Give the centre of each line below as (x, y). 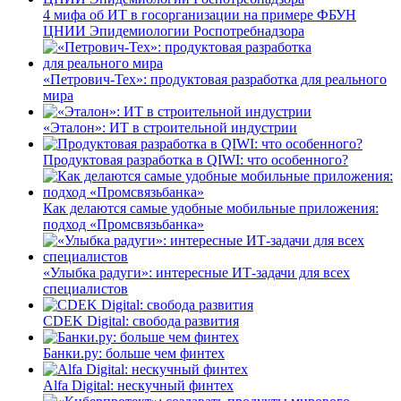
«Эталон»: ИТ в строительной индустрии (170, 127)
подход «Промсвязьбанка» (124, 224)
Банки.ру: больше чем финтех (134, 353)
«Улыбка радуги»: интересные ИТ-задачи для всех (196, 272)
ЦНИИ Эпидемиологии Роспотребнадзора (174, 30)
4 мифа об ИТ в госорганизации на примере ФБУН (200, 14)
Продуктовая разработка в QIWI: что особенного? (196, 159)
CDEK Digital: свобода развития (141, 320)
